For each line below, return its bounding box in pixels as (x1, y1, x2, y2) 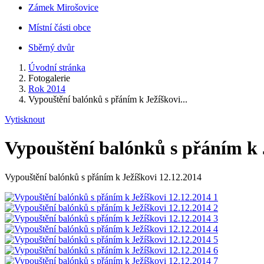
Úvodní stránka (28, 62, 85, 72)
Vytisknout (5, 114, 45, 124)
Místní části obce (28, 22, 91, 32)
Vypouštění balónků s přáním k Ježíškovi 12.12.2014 (5, 171, 202, 182)
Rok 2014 (28, 84, 65, 94)
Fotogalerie (28, 73, 70, 83)
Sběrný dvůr (28, 42, 74, 52)
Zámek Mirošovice (28, 2, 98, 12)
